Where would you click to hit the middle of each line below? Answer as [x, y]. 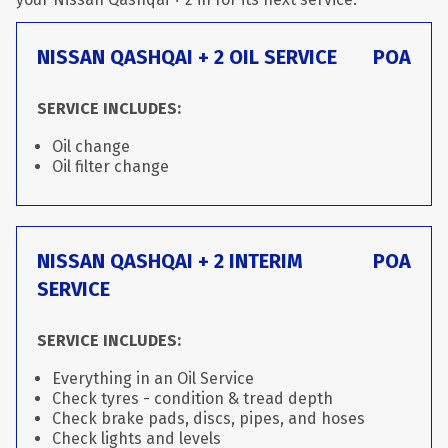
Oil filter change [110, 166]
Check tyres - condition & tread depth [192, 398]
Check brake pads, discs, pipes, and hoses [208, 418]
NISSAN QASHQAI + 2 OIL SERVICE [187, 57]
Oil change [91, 146]
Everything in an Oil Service [153, 378]
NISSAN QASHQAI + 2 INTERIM [170, 261]
